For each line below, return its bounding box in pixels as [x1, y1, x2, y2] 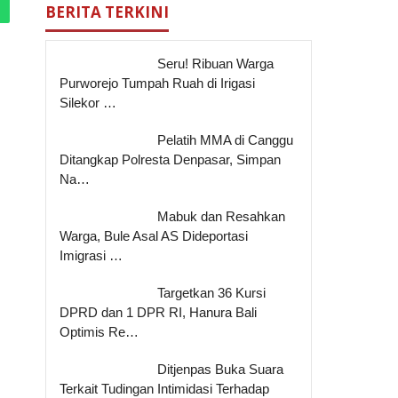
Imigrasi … [60, 247, 123, 263]
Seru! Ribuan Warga [157, 55, 275, 71]
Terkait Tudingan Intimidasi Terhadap [60, 380, 270, 396]
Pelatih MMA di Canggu [157, 131, 294, 147]
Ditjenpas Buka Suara [157, 361, 284, 377]
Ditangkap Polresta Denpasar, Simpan [60, 151, 282, 167]
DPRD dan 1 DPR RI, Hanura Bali [60, 304, 258, 320]
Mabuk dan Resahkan [157, 208, 286, 224]
